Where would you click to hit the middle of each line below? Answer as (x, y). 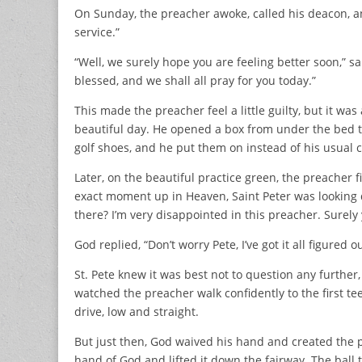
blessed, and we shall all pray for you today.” (195, 80)
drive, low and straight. (137, 311)
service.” (97, 32)
